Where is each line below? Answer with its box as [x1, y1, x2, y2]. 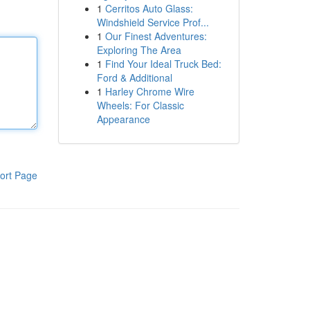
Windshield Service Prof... [96, 15, 209, 29]
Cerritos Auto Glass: [104, 1, 193, 15]
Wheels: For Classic [96, 98, 184, 112]
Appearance [96, 112, 150, 126]
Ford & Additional [96, 71, 172, 84]
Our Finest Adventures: [104, 29, 207, 43]
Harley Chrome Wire [104, 84, 194, 98]
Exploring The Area [96, 43, 181, 57]
